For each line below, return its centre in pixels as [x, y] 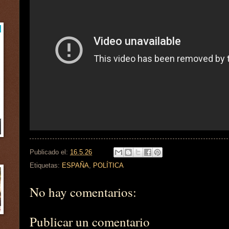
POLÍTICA [108, 166]
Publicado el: [50, 152]
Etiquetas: [46, 166]
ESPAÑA [75, 166]
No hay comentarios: [83, 192]
